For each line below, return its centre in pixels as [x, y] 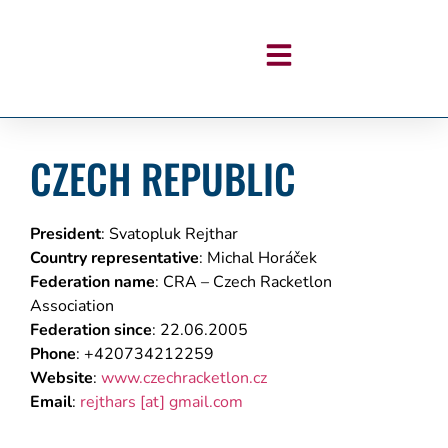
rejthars [110, 402]
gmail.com [206, 402]
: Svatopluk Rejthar [169, 234]
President [65, 234]
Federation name [92, 282]
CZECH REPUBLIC [163, 178]
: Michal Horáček [258, 258]
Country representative [114, 258]
